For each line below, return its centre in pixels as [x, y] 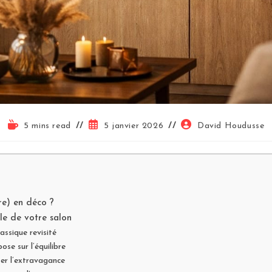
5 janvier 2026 [134, 126]
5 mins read [47, 126]
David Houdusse [231, 126]
